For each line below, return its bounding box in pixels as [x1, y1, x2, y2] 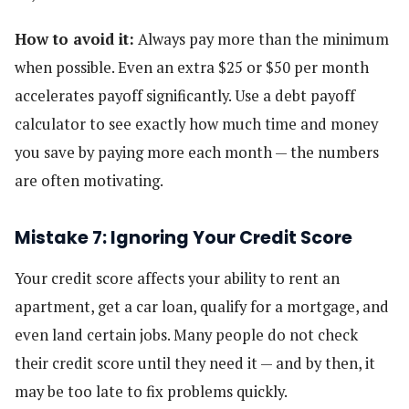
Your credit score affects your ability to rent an [15, 268, 340, 289]
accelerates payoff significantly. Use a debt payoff [15, 86, 355, 107]
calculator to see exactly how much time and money [15, 114, 378, 135]
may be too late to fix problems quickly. [15, 382, 288, 403]
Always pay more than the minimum [134, 29, 389, 50]
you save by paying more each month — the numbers [15, 142, 379, 163]
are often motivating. [15, 171, 163, 192]
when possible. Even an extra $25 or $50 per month [15, 58, 369, 79]
